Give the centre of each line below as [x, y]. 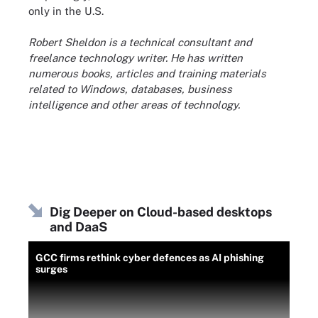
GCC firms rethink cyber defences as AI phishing [150, 257]
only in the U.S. [66, 11]
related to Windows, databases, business [130, 89]
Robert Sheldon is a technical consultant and [140, 42]
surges [51, 269]
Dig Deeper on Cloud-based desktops [161, 212]
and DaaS [78, 226]
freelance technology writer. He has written [136, 58]
